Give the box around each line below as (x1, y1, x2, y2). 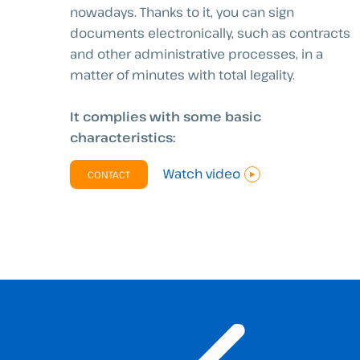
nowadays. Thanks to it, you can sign (70, 3, 294, 22)
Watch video (163, 164, 240, 182)
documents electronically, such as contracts (70, 24, 350, 43)
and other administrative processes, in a (70, 45, 323, 63)
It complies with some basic (70, 107, 261, 125)
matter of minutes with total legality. (70, 66, 295, 84)
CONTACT (88, 167, 130, 181)
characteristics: (70, 128, 175, 146)
